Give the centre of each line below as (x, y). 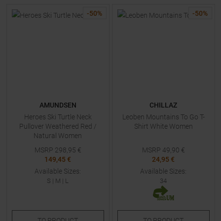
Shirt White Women (163, 126)
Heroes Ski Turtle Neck (58, 117)
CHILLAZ (163, 105)
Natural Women (58, 136)
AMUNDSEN (58, 105)
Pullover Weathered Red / (58, 126)
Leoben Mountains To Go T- (163, 117)
